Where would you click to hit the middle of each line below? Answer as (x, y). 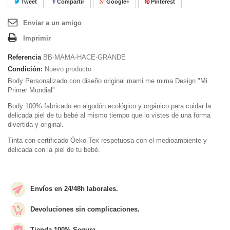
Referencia (24, 57)
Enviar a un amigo (52, 23)
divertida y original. (36, 124)
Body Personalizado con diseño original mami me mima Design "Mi (108, 81)
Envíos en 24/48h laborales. (74, 189)
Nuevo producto (68, 69)
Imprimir (37, 38)
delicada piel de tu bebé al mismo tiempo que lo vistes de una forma (109, 115)
